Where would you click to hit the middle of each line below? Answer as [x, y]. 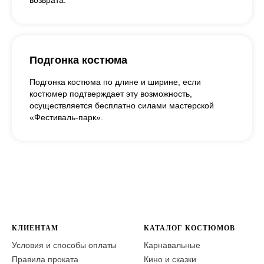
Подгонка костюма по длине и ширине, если [115, 82]
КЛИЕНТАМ [35, 228]
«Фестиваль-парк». [66, 118]
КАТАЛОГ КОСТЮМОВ [189, 228]
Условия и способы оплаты [64, 245]
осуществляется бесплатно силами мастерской [122, 106]
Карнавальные [172, 245]
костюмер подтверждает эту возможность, [111, 94]
